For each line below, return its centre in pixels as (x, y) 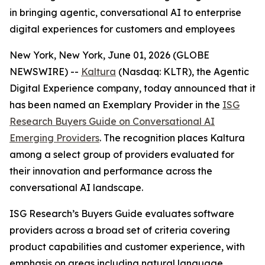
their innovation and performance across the (111, 171)
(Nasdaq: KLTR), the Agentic (182, 72)
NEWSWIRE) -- (45, 72)
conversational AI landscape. (77, 188)
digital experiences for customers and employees (122, 29)
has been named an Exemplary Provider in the (116, 105)
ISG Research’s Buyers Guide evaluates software (122, 214)
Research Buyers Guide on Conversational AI (112, 121)
